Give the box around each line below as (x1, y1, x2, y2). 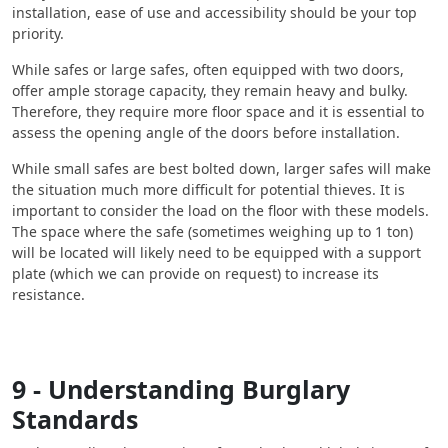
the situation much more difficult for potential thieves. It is (12, 180, 405, 200)
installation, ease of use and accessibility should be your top (12, 3, 417, 23)
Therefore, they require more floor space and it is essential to (12, 102, 424, 122)
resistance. (12, 285, 85, 305)
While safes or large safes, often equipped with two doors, (12, 60, 404, 80)
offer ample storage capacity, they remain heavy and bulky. (12, 81, 408, 101)
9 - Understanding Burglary (12, 372, 350, 407)
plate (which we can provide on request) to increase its (12, 264, 379, 284)
